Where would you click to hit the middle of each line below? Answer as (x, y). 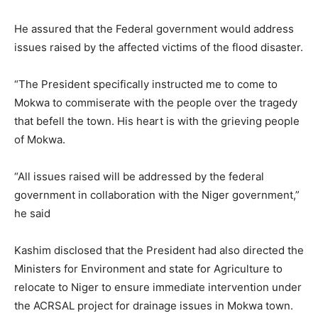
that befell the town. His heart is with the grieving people (157, 121)
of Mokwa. (40, 139)
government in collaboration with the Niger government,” (157, 194)
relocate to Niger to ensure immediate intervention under (158, 287)
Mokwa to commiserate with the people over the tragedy (156, 102)
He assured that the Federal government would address (154, 28)
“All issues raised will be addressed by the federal (139, 176)
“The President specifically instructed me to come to (146, 84)
